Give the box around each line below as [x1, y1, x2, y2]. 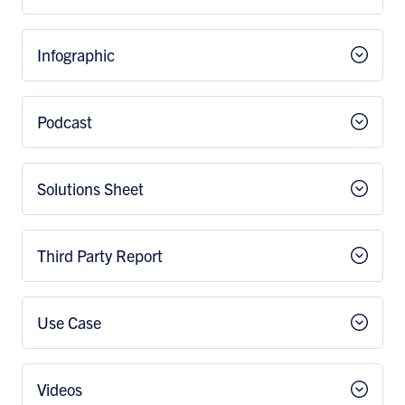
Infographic [37, 44, 115, 65]
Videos [37, 379, 82, 400]
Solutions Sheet [37, 178, 144, 199]
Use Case [37, 312, 101, 333]
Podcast [37, 111, 92, 132]
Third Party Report [37, 245, 163, 266]
